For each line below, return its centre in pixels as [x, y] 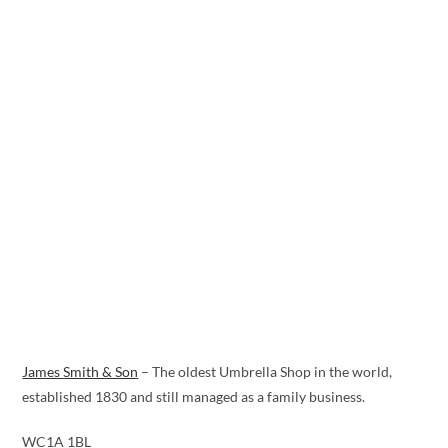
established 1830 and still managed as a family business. [194, 397]
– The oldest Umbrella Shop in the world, [265, 372]
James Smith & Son [80, 372]
